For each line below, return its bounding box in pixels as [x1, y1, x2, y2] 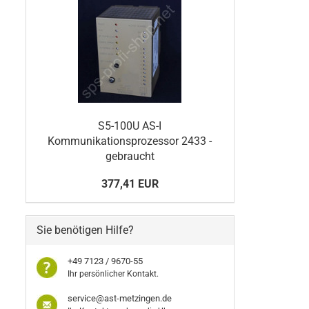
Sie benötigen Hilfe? [37, 223, 134, 237]
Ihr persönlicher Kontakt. [68, 269, 159, 279]
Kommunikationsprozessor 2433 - [48, 134, 212, 148]
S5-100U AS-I [98, 119, 162, 132]
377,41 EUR [101, 177, 159, 190]
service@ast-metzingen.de [68, 293, 172, 303]
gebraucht [105, 150, 154, 163]
